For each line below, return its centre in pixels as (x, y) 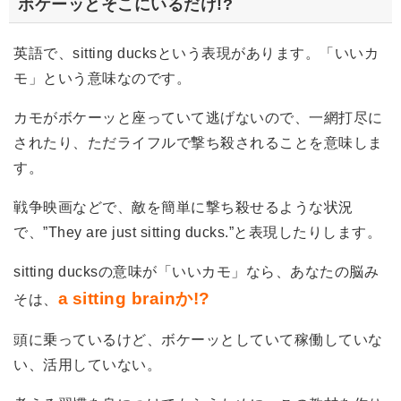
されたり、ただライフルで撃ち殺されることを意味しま (198, 142)
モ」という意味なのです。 (102, 78)
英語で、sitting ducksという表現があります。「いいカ (196, 53)
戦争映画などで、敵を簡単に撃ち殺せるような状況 (183, 207)
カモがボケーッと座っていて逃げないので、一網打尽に (198, 117)
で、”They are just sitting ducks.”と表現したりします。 (197, 232)
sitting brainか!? (141, 298)
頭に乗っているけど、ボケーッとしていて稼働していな (198, 339)
